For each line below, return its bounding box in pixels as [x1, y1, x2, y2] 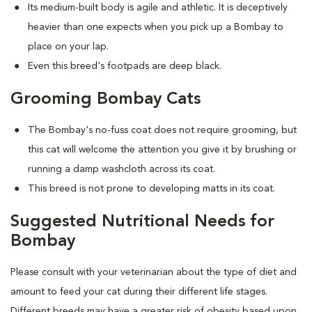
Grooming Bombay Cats [10, 91, 201, 108]
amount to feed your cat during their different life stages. [10, 287, 267, 297]
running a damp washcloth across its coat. [28, 164, 215, 174]
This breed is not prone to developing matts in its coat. [28, 184, 275, 194]
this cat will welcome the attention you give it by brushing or [28, 145, 297, 155]
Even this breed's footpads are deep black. [28, 61, 221, 71]
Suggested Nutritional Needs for [10, 214, 274, 231]
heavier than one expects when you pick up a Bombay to [28, 22, 283, 32]
